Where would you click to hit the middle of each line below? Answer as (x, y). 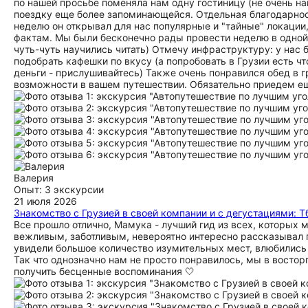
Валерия (34, 178)
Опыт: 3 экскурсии (59, 189)
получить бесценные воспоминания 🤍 (104, 271)
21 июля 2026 (45, 201)
